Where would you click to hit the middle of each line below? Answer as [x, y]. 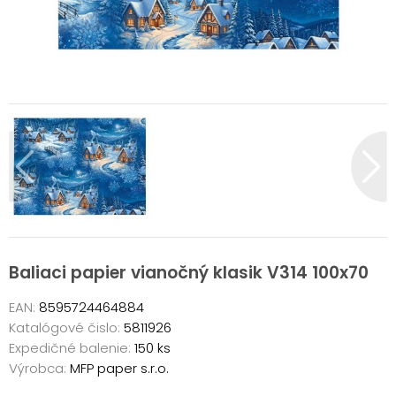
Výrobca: [38, 368]
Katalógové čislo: [65, 327]
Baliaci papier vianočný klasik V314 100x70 [189, 273]
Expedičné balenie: [70, 347]
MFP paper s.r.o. [118, 368]
